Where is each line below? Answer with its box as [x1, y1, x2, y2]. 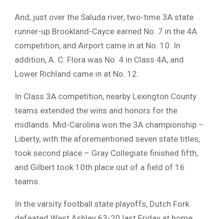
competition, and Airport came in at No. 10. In [15, 40, 180, 50]
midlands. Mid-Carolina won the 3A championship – [15, 119, 204, 130]
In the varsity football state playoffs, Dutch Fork [15, 198, 189, 209]
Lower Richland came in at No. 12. [15, 68, 139, 79]
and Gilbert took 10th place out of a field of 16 [15, 162, 185, 172]
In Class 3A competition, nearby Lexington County [15, 91, 197, 101]
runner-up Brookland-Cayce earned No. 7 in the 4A [15, 26, 197, 36]
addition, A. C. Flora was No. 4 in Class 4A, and [15, 54, 184, 65]
